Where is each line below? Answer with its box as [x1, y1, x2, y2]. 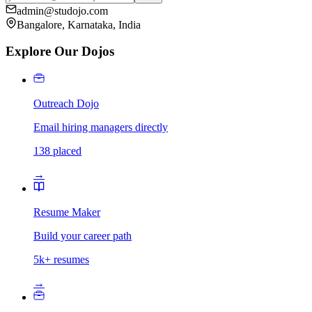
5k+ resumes [33, 253, 89, 265]
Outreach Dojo [33, 97, 99, 109]
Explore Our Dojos [6, 44, 114, 59]
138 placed [33, 145, 81, 157]
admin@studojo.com [17, 4, 108, 17]
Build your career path [33, 230, 132, 242]
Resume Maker [33, 206, 100, 218]
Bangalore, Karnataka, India [17, 18, 141, 31]
